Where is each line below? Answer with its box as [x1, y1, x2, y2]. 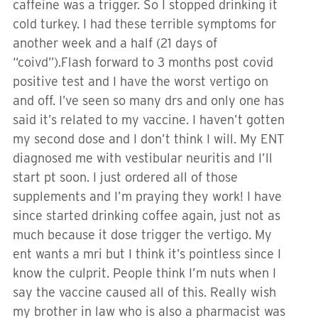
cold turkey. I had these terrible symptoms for [13, 16, 276, 31]
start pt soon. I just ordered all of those [13, 170, 238, 185]
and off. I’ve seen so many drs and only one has [13, 93, 284, 108]
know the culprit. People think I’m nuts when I [13, 265, 276, 280]
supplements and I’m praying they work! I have [13, 189, 282, 204]
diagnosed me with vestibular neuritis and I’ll [13, 150, 273, 165]
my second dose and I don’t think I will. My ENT [13, 131, 285, 146]
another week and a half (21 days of [13, 35, 217, 50]
